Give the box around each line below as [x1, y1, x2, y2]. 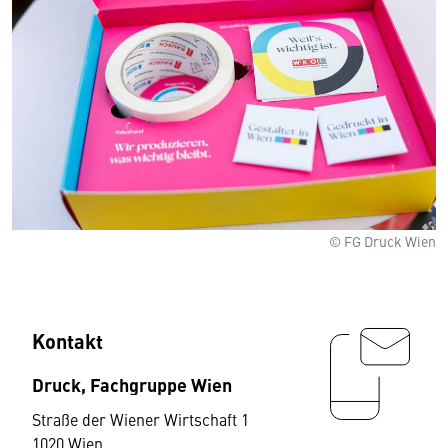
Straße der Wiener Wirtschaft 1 [32, 408, 249, 431]
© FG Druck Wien [329, 231, 436, 252]
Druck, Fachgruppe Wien [32, 371, 232, 398]
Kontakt [32, 326, 103, 356]
